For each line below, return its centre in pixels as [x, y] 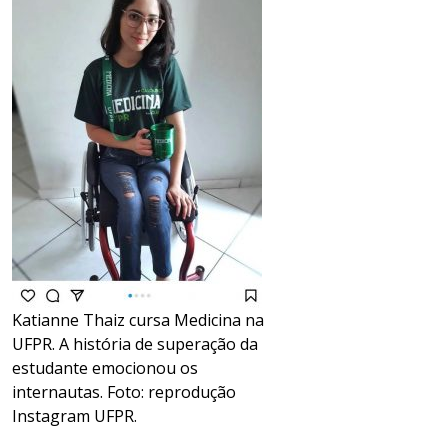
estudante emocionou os [105, 368]
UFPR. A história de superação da [135, 344]
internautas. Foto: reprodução [124, 392]
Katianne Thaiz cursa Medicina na [138, 320]
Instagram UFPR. [74, 416]
